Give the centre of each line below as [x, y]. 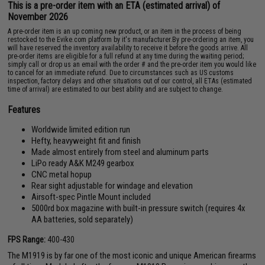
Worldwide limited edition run [81, 129]
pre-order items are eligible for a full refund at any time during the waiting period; [126, 56]
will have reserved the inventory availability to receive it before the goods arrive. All [128, 48]
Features [24, 109]
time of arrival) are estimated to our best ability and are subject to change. [116, 89]
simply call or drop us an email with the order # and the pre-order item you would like [132, 64]
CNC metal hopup [62, 174]
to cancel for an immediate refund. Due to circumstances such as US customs [121, 72]
